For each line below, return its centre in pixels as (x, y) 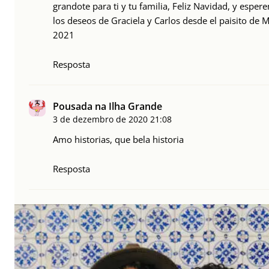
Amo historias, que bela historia (118, 140)
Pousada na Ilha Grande (107, 107)
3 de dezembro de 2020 (100, 119)
